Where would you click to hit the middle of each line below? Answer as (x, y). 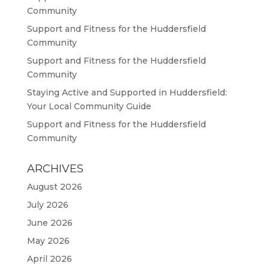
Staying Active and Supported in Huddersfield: (127, 92)
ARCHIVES (55, 169)
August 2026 (54, 187)
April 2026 (49, 259)
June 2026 (50, 223)
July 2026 (47, 205)
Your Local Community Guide (89, 106)
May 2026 (48, 241)
